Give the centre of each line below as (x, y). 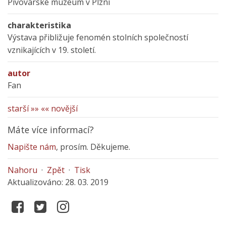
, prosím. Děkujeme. (93, 147)
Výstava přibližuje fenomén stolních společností (98, 37)
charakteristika (39, 25)
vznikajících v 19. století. (52, 50)
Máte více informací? (51, 130)
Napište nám (32, 147)
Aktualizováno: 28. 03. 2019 (58, 182)
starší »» (23, 108)
